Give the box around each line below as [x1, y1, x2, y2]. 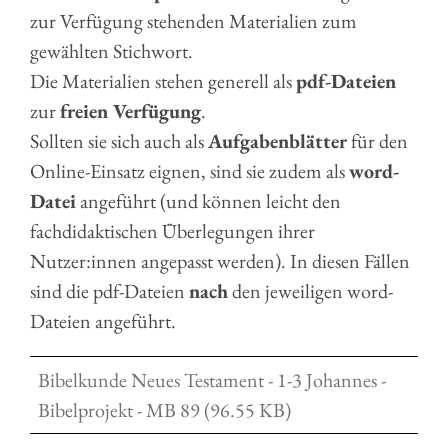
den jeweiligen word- [228, 278, 393, 304]
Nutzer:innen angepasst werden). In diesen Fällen [30, 248, 410, 274]
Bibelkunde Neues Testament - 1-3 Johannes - [38, 367, 386, 393]
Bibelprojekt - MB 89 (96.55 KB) [38, 397, 291, 423]
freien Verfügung [60, 98, 201, 124]
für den [347, 128, 408, 154]
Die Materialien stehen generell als [30, 68, 296, 94]
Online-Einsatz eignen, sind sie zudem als [30, 158, 349, 184]
